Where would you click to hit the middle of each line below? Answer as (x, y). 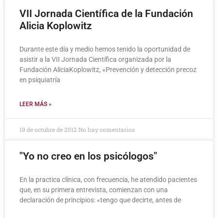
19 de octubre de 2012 (49, 129)
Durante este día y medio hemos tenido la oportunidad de (105, 49)
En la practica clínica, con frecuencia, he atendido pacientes (108, 180)
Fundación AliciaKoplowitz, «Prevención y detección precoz (108, 70)
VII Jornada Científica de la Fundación (106, 14)
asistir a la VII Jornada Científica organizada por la (95, 59)
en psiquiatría (40, 80)
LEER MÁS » (36, 104)
